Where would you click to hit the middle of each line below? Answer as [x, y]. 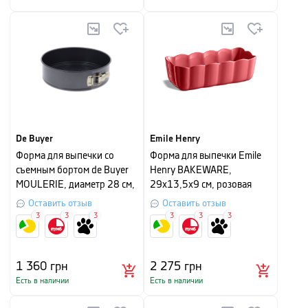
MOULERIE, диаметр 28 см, [75, 185]
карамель [170, 199]
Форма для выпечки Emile [206, 156]
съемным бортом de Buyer [72, 170]
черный [32, 199]
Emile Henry [175, 139]
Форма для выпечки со [65, 156]
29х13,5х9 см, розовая [201, 185]
